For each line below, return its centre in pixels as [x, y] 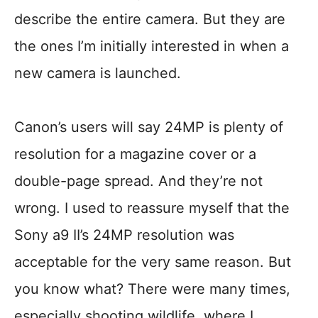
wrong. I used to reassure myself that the [152, 208]
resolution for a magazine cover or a [135, 154]
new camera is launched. [98, 73]
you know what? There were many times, [152, 289]
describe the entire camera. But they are [150, 20]
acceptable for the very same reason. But [153, 262]
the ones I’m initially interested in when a [152, 46]
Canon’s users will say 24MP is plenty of [149, 127]
